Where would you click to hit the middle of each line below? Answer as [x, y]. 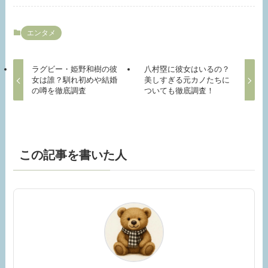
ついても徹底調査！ [179, 91]
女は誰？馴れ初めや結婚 [74, 80]
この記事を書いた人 [73, 155]
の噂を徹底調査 [59, 91]
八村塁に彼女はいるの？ [187, 69]
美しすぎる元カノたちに [187, 80]
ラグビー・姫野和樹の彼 [74, 69]
